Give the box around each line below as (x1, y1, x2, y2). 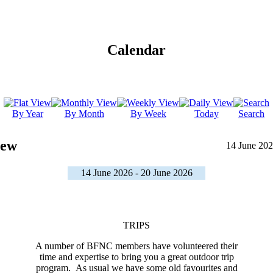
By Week (130, 108, 166, 119)
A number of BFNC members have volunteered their (35, 241, 238, 252)
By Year (12, 108, 43, 119)
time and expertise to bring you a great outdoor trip (39, 252, 234, 263)
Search (238, 108, 264, 119)
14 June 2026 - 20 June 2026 (80, 168, 193, 179)
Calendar (107, 42, 166, 58)
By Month (64, 108, 104, 119)
